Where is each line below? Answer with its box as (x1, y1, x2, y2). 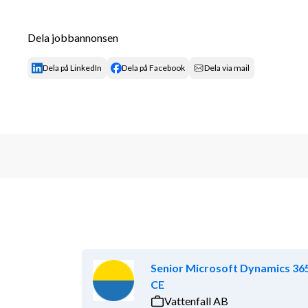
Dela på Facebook (121, 62, 185, 73)
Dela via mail (204, 62, 250, 73)
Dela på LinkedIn (43, 62, 102, 73)
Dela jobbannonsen (27, 31, 118, 44)
